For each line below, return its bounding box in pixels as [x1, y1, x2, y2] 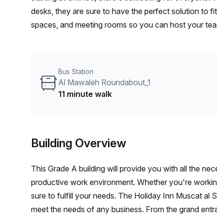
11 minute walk [58, 89, 112, 99]
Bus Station [58, 67, 93, 76]
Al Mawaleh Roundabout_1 [58, 77, 151, 87]
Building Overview [31, 136, 126, 150]
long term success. [31, 47, 96, 57]
